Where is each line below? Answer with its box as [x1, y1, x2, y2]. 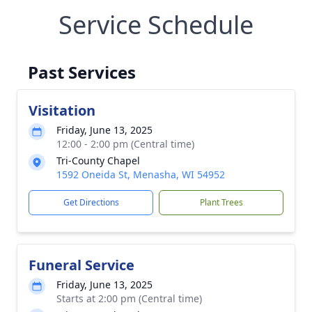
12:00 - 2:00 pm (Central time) [56, 137, 194, 150]
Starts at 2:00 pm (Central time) [56, 292, 202, 305]
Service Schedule [58, 8, 253, 42]
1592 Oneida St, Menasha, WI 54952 [56, 168, 225, 181]
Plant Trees [199, 196, 243, 208]
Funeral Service [29, 256, 134, 274]
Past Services [28, 61, 136, 84]
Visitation [29, 101, 95, 120]
